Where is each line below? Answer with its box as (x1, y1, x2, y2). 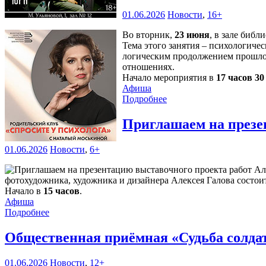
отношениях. (122, 62, 175, 72)
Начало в (5, 186, 43, 197)
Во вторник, (122, 30, 175, 40)
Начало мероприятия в (122, 72, 216, 83)
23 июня (175, 30, 210, 40)
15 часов (43, 186, 80, 197)
